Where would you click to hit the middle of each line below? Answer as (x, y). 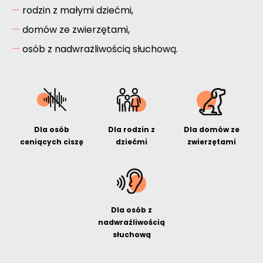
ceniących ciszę (52, 141)
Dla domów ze (211, 129)
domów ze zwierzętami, (76, 29)
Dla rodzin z (131, 129)
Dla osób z (131, 210)
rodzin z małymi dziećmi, (78, 10)
